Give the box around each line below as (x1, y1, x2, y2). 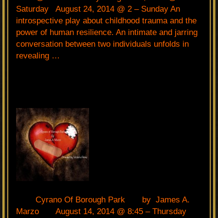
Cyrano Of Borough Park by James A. (16, 195, 190, 204)
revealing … (16, 51, 60, 60)
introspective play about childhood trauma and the (16, 16, 197, 25)
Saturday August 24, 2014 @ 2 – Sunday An (16, 4, 180, 14)
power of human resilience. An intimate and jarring (16, 27, 198, 37)
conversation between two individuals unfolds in (16, 39, 189, 49)
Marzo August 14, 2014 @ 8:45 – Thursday (16, 206, 191, 216)
